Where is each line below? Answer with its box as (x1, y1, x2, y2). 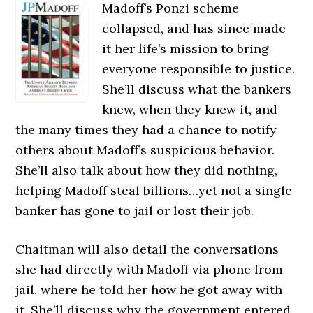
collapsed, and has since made (102, 20, 286, 36)
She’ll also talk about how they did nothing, (15, 162, 278, 178)
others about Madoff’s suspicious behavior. (15, 142, 275, 158)
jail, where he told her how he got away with (15, 282, 283, 298)
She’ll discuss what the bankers (102, 81, 292, 97)
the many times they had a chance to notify (15, 122, 277, 138)
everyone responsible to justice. (102, 61, 296, 77)
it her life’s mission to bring (102, 41, 270, 57)
